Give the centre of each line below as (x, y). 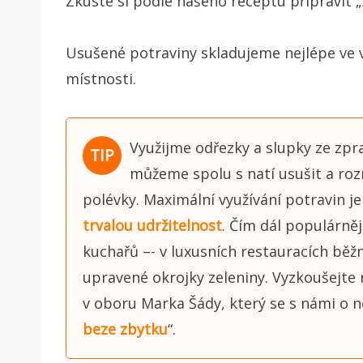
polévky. (113, 199)
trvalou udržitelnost (152, 225)
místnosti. (101, 78)
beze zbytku (125, 329)
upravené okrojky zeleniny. (177, 277)
